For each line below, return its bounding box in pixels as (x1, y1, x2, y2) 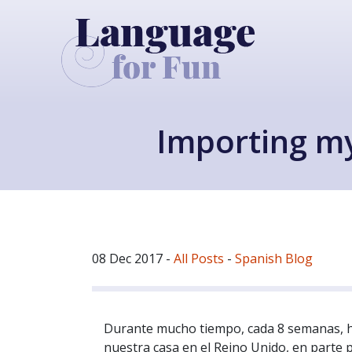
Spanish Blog (235, 250, 313, 267)
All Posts (174, 250, 224, 267)
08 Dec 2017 (92, 250, 163, 267)
